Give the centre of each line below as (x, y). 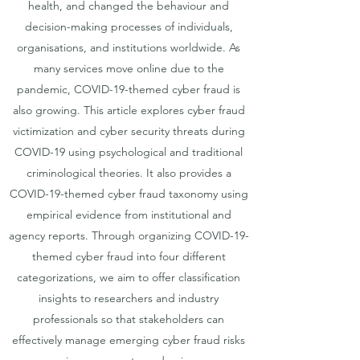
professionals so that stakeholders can (129, 319)
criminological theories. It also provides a (129, 173)
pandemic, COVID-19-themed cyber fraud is (129, 89)
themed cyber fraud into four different (129, 256)
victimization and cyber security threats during (129, 131)
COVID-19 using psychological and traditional (129, 152)
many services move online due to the (129, 68)
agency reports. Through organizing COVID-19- (129, 235)
